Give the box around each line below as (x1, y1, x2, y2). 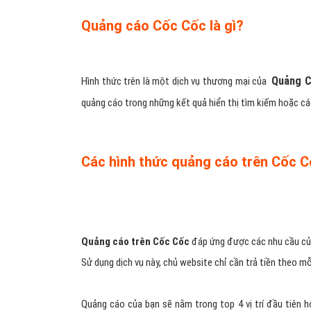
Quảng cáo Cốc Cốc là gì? (81, 17, 244, 34)
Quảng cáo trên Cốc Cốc (81, 235, 190, 248)
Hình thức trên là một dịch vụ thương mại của (81, 74, 272, 87)
